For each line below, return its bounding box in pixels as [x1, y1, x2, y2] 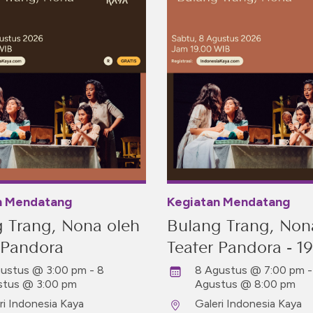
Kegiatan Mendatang [167, 194, 290, 210]
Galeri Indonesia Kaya [195, 297, 302, 310]
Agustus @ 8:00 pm [195, 277, 296, 291]
